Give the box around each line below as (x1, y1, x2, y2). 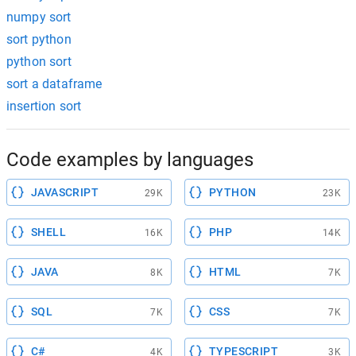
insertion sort (6, 98, 82, 114)
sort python (6, 31, 72, 47)
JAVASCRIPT (31, 185, 99, 199)
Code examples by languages (6, 148, 253, 171)
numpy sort (6, 9, 72, 25)
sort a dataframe (6, 75, 103, 91)
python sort (6, 53, 72, 69)
